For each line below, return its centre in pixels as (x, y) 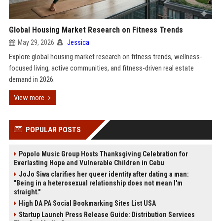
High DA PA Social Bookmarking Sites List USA (87, 203)
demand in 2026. (32, 79)
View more (29, 98)
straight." (27, 192)
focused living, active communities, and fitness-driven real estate (101, 68)
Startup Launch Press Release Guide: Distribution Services (107, 215)
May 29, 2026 (36, 42)
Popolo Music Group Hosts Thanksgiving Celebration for (103, 154)
